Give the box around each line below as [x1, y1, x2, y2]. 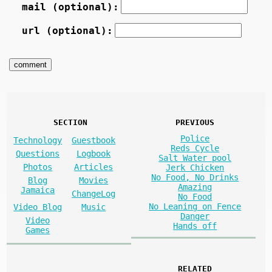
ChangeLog [72, 188, 116, 199]
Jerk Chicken [166, 162, 225, 172]
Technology [13, 135, 63, 145]
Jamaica [21, 185, 55, 195]
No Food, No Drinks [151, 172, 239, 182]
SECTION [53, 117, 88, 127]
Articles [74, 161, 114, 172]
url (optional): [21, 25, 113, 37]
